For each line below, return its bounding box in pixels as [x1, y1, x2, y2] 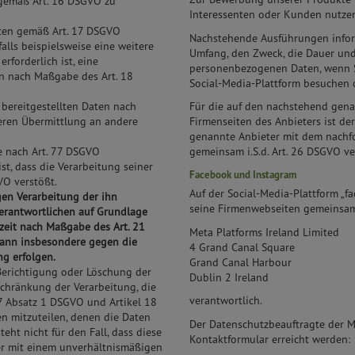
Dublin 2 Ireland [189, 269, 269, 284]
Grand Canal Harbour [189, 254, 292, 269]
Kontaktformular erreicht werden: [189, 331, 350, 346]
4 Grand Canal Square [189, 239, 295, 254]
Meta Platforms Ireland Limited [189, 224, 339, 239]
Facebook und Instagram [189, 167, 296, 181]
